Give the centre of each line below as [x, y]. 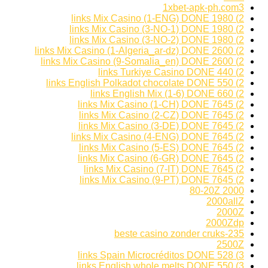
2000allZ [225, 202]
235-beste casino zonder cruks [236, 234]
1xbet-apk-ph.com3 [203, 8]
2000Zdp [225, 223]
